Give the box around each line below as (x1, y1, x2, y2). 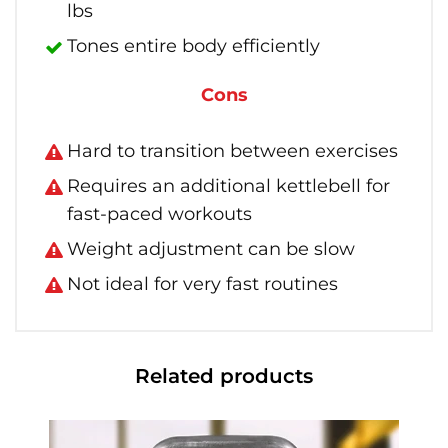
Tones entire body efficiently (67, 35, 320, 57)
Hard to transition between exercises (67, 140, 398, 162)
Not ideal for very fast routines (67, 273, 338, 295)
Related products (135, 364, 313, 388)
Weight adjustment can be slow (67, 238, 355, 260)
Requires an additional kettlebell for (67, 175, 390, 197)
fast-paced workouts (67, 203, 252, 225)
